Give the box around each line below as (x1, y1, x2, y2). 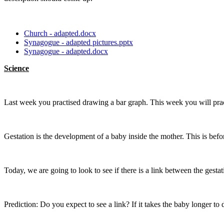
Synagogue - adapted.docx (24, 46, 108, 55)
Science (4, 63, 29, 72)
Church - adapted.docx (24, 28, 96, 37)
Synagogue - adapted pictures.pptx (24, 37, 133, 46)
